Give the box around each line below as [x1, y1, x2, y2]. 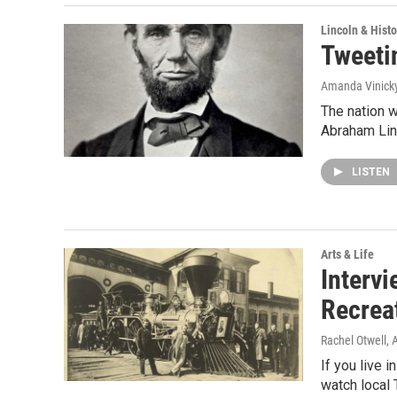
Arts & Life [321, 247, 374, 261]
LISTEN [352, 166, 393, 178]
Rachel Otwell [321, 333, 386, 347]
